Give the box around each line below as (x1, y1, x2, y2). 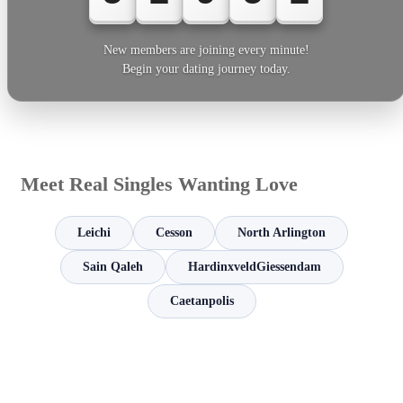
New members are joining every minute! (103, 42, 309, 57)
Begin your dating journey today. (121, 61, 291, 76)
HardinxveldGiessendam (187, 260, 321, 274)
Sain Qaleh (82, 260, 143, 274)
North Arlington (237, 226, 326, 240)
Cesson (156, 226, 193, 240)
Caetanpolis (169, 294, 234, 309)
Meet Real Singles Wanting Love (21, 173, 298, 196)
